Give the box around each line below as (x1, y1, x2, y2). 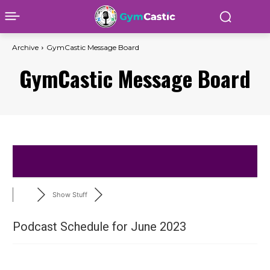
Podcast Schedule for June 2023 (13, 219, 186, 234)
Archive (12, 43, 39, 52)
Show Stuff (52, 190, 87, 199)
